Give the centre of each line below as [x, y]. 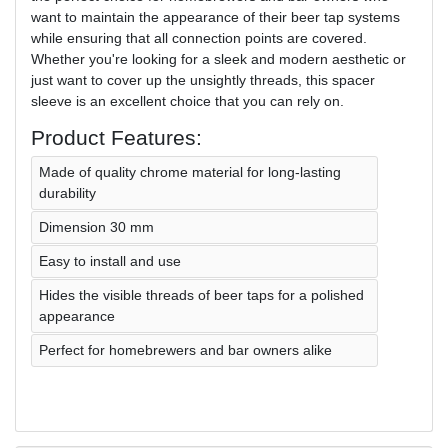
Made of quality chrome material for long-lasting [190, 171]
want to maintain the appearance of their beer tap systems [215, 16]
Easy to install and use [110, 260]
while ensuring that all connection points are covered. [199, 37]
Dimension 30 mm [96, 226]
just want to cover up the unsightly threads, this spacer [203, 79]
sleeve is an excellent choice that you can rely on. [187, 100]
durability [67, 192]
